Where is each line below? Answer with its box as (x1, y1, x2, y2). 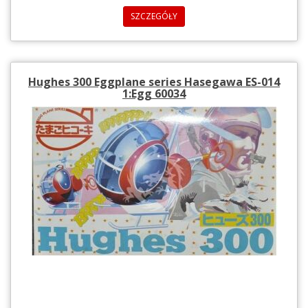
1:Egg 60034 (122, 85, 186, 101)
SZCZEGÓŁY (131, 10, 177, 22)
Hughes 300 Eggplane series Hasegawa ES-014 (28, 74, 280, 89)
